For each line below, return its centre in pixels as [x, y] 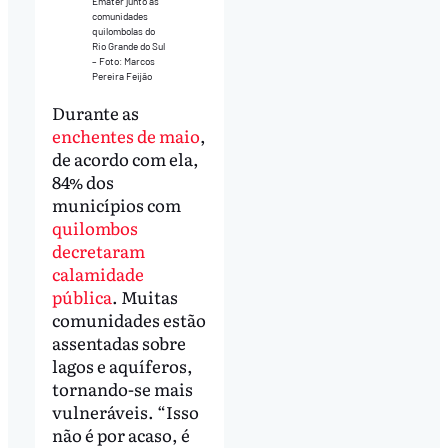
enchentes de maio [125, 135]
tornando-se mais [122, 388]
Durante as [95, 112]
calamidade [97, 273]
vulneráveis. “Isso [125, 411]
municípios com [116, 204]
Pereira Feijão [121, 75]
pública [81, 296]
